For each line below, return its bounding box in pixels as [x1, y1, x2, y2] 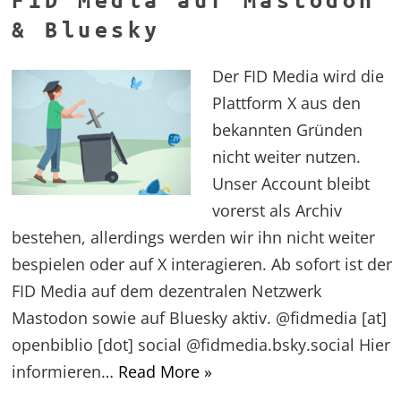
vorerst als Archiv [212, 199, 343, 221]
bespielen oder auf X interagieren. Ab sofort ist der [12, 252, 393, 275]
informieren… [12, 360, 119, 382]
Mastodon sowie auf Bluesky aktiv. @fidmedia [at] [12, 306, 388, 328]
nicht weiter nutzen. [212, 145, 362, 167]
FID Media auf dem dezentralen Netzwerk [12, 279, 322, 302]
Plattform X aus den [212, 91, 362, 114]
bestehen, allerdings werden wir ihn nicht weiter [12, 226, 376, 248]
